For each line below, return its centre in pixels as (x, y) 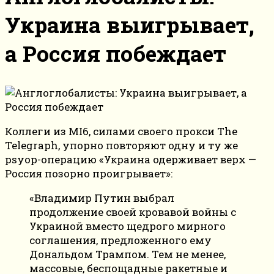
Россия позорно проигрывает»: (89, 174)
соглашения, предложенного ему (120, 240)
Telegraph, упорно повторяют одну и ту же (121, 146)
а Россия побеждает (116, 53)
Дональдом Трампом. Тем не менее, (128, 254)
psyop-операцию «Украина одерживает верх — (131, 160)
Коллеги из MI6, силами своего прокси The (121, 131)
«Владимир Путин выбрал (102, 198)
